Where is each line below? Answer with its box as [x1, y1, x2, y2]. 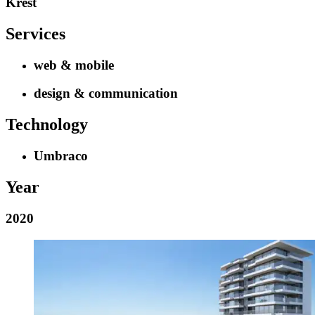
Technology [6, 115, 88, 134]
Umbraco [34, 148, 88, 164]
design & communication [34, 86, 178, 101]
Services [6, 24, 65, 43]
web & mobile [34, 57, 114, 72]
